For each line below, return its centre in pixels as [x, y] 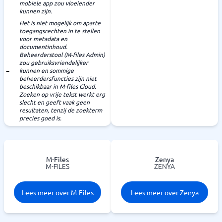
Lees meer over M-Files [57, 192]
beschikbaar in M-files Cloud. [58, 86]
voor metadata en [43, 39]
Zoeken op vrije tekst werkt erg [62, 94]
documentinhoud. [43, 47]
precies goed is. [40, 118]
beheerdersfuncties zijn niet [58, 78]
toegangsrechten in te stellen [60, 31]
